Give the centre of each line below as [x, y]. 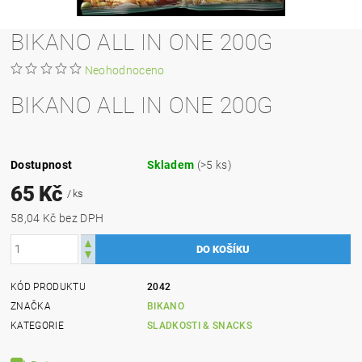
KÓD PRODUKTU [48, 286]
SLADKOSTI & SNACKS [200, 325]
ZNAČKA [31, 306]
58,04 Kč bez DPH [82, 218]
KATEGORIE [37, 325]
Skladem [172, 164]
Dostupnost [42, 164]
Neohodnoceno [124, 70]
